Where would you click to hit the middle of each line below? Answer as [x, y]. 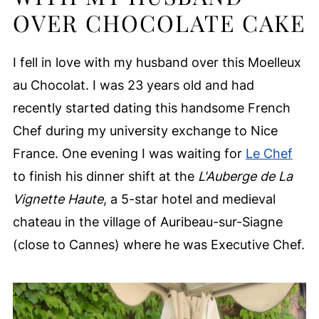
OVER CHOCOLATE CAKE [159, 23]
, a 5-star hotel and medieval [189, 199]
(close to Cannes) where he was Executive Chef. [158, 245]
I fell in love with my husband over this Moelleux [157, 63]
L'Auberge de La [245, 177]
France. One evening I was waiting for [129, 154]
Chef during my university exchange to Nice [145, 131]
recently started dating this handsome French [151, 108]
